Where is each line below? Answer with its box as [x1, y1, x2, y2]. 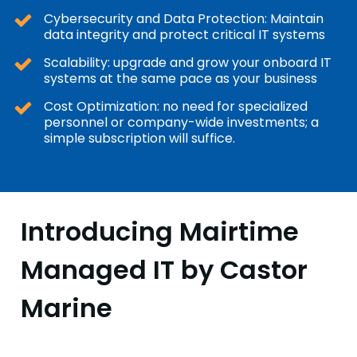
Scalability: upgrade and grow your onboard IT [43, 53, 331, 72]
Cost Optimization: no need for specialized [43, 96, 308, 116]
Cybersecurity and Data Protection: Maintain [43, 9, 324, 28]
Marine [20, 290, 112, 327]
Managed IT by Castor [20, 252, 308, 288]
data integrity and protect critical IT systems [43, 25, 325, 44]
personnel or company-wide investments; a [43, 112, 319, 131]
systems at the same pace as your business [43, 69, 317, 88]
